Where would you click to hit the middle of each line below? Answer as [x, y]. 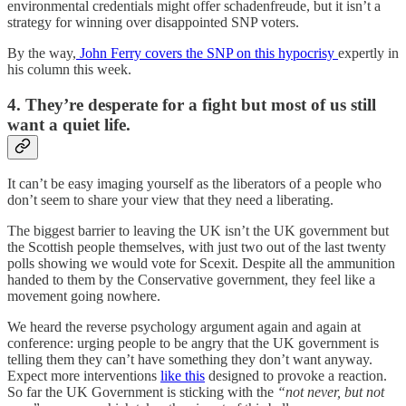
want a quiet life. [69, 124]
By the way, [42, 53]
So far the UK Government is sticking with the [142, 392]
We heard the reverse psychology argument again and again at [184, 327]
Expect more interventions [84, 376]
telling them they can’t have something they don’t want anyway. [190, 360]
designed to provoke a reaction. [296, 376]
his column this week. [69, 69]
